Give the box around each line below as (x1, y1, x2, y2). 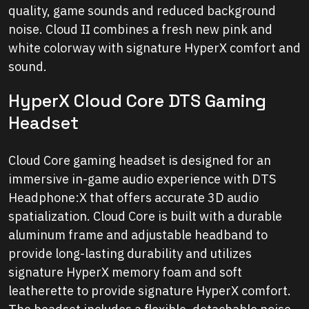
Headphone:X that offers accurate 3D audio (8, 190, 259, 206)
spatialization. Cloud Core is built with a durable (8, 208, 282, 225)
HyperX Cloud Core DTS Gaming (8, 90, 266, 112)
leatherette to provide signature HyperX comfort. (8, 283, 291, 299)
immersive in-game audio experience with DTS (8, 171, 276, 188)
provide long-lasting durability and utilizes (8, 246, 252, 262)
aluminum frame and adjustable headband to (8, 227, 268, 243)
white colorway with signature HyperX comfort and (8, 40, 301, 57)
